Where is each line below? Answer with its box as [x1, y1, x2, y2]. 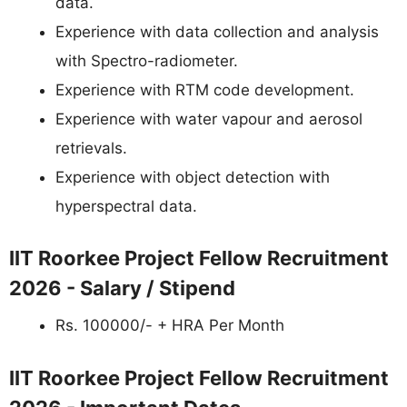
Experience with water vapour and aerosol [55, 109, 362, 128]
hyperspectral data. [55, 196, 197, 215]
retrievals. [55, 138, 127, 157]
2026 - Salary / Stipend [9, 276, 235, 300]
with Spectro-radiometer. [55, 51, 238, 70]
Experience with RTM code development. [55, 80, 354, 99]
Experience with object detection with [55, 167, 330, 186]
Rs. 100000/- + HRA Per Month [55, 316, 284, 334]
